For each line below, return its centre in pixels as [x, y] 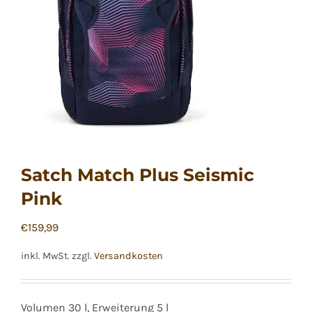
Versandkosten [128, 256]
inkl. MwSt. [45, 256]
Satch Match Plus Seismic [138, 175]
